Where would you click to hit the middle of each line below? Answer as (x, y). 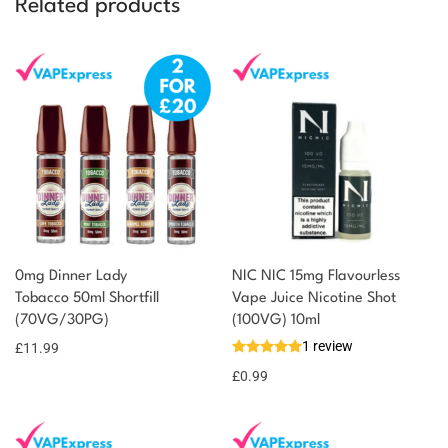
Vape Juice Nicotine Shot (314, 298)
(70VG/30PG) (62, 320)
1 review (327, 345)
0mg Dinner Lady (71, 276)
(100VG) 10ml (276, 320)
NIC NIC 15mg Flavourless (316, 276)
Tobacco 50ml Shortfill (87, 298)
